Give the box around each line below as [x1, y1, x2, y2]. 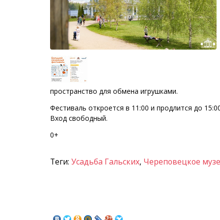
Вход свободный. [50, 113, 108, 123]
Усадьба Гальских [71, 156, 139, 167]
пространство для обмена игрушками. [50, 86, 178, 96]
